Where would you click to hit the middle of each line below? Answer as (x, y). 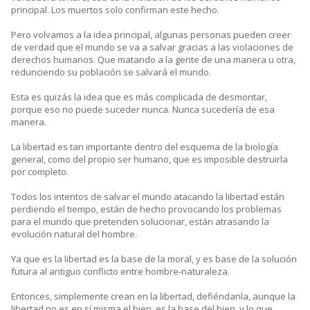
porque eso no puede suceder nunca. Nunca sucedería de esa (143, 110)
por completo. (40, 172)
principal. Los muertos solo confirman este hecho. (115, 10)
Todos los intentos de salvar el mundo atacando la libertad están (148, 197)
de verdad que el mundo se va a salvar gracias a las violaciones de (152, 47)
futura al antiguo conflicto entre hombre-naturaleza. (120, 272)
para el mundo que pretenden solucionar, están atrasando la (140, 222)
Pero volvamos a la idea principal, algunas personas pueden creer (151, 35)
